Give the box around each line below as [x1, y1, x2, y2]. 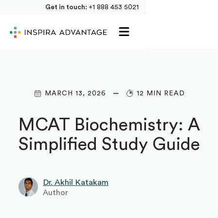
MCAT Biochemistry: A [18, 116, 200, 134]
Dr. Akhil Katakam [42, 178, 109, 186]
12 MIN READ [136, 90, 185, 97]
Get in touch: [45, 4, 89, 11]
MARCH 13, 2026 [44, 90, 106, 97]
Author [42, 188, 68, 197]
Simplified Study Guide [18, 135, 200, 153]
